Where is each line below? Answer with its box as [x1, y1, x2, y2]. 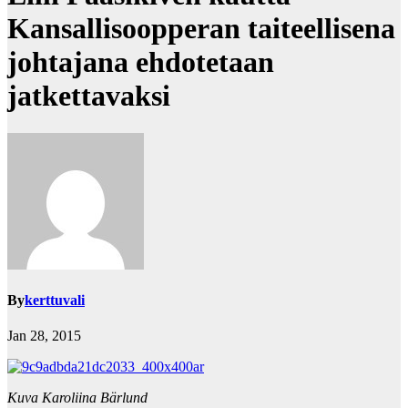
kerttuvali [25, 292, 85, 309]
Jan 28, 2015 [7, 328, 81, 344]
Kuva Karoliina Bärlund [7, 390, 148, 406]
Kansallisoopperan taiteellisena [7, 12, 395, 46]
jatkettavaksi [7, 79, 170, 113]
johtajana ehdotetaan [7, 46, 274, 79]
